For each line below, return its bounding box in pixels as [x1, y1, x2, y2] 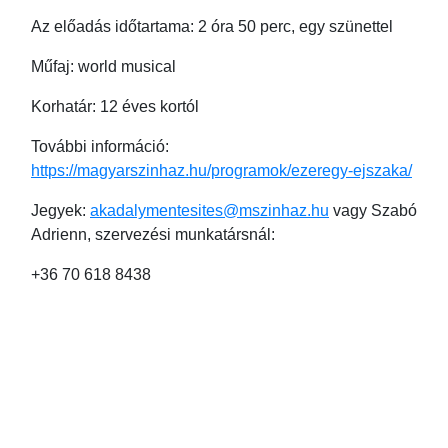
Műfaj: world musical [31, 58, 176, 76]
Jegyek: [31, 202, 90, 220]
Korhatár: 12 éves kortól [31, 98, 199, 116]
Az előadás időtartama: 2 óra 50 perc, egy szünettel [31, 18, 393, 36]
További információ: [31, 138, 169, 156]
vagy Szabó [329, 202, 417, 220]
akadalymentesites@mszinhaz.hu [90, 202, 329, 220]
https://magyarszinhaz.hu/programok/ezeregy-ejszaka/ [31, 162, 412, 180]
